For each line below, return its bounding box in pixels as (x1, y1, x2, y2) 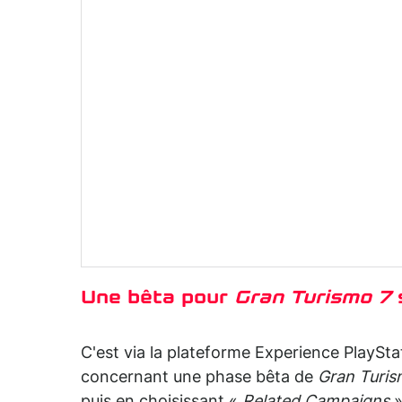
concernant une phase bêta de (81, 370, 318, 387)
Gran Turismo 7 (234, 286, 391, 309)
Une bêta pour (81, 286, 234, 309)
